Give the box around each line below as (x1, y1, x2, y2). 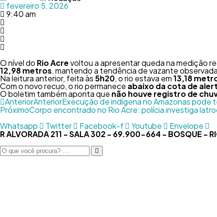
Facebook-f (79, 121, 124, 131)
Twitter (46, 121, 72, 131)
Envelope (170, 121, 203, 131)
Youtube (131, 121, 162, 131)
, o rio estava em (115, 73, 173, 83)
